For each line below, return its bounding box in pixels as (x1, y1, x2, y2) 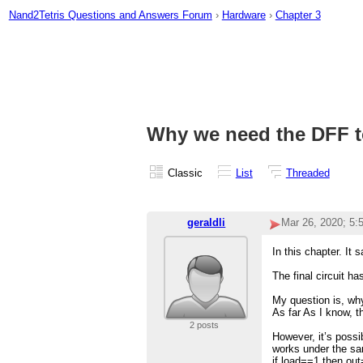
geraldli (187, 216, 226, 229)
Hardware (221, 8, 266, 21)
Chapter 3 (275, 8, 321, 21)
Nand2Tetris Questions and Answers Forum (8, 8, 212, 21)
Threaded (285, 166, 330, 179)
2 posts (189, 320, 219, 331)
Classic (167, 166, 203, 179)
